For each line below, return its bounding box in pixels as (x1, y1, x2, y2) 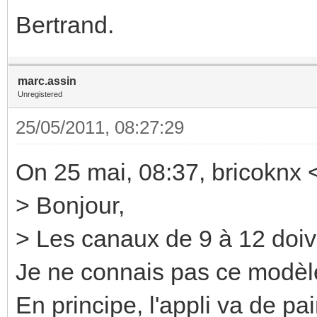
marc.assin (18, 74, 76, 87)
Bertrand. (16, 11, 114, 38)
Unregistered (18, 89, 62, 98)
